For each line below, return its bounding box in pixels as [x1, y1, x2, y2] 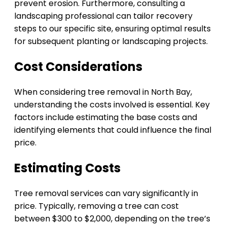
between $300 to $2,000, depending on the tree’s [14, 212, 210, 224]
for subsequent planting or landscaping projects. [14, 35, 208, 48]
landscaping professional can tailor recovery [14, 10, 193, 22]
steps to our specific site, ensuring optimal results [14, 23, 211, 35]
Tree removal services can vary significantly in [14, 187, 198, 199]
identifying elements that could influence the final [14, 124, 211, 136]
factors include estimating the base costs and [14, 111, 197, 124]
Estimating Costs [14, 160, 121, 177]
